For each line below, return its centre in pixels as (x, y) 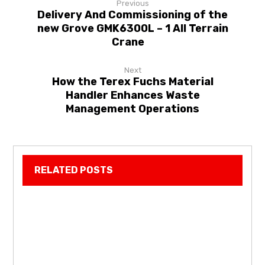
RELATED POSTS (74, 170)
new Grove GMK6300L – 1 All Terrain (132, 28)
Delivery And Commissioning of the (132, 14)
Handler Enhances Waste (132, 95)
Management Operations (132, 109)
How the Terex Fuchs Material (132, 81)
